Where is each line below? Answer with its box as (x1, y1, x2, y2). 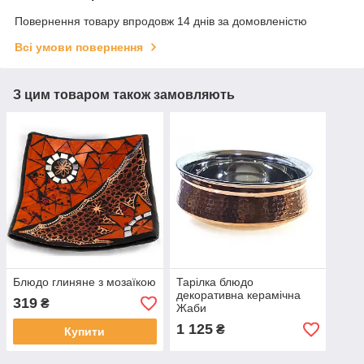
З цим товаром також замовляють (13, 87, 235, 102)
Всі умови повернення (15, 40, 143, 54)
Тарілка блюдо (175, 275, 253, 289)
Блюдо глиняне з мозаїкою (13, 275, 156, 289)
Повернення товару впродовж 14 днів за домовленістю (15, 14, 307, 28)
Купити (64, 325, 106, 339)
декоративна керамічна (175, 288, 301, 302)
